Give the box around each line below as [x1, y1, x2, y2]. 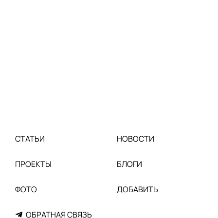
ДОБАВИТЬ [117, 184, 158, 195]
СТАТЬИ [15, 133, 45, 144]
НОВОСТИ [117, 133, 154, 144]
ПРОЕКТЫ [15, 159, 52, 169]
